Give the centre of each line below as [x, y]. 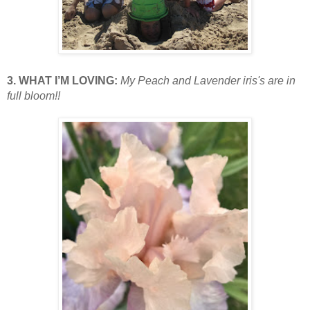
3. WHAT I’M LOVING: [64, 80]
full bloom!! [34, 95]
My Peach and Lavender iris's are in [208, 80]
